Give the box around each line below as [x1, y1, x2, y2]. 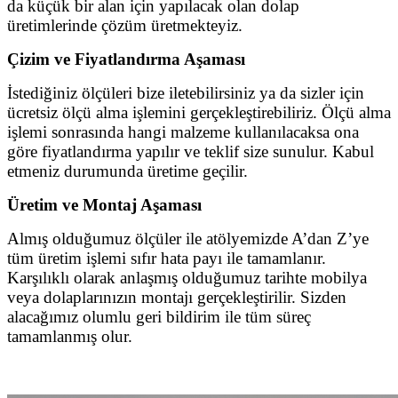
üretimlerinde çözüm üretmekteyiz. [7, 16, 243, 36]
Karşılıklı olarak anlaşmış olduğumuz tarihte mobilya [7, 268, 367, 288]
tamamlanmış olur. [7, 327, 132, 346]
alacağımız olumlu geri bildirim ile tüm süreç [7, 307, 311, 327]
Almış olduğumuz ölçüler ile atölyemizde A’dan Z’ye [7, 229, 369, 249]
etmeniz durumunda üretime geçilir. [7, 162, 248, 181]
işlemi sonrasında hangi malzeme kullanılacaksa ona [7, 123, 359, 142]
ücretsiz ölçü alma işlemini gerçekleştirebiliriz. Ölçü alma [7, 103, 391, 123]
